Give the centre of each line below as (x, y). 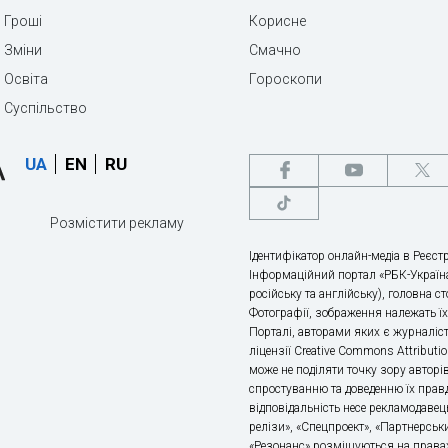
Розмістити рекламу (117, 222)
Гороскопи (285, 78)
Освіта (26, 78)
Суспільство (45, 107)
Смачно (275, 49)
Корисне (277, 20)
